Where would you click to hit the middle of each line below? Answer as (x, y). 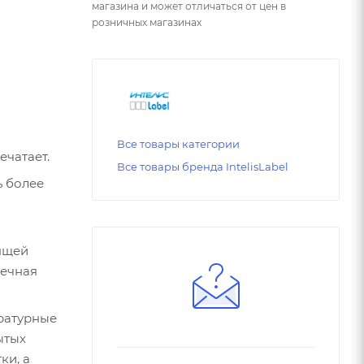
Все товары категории (178, 144)
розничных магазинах (147, 22)
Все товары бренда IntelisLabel (203, 167)
